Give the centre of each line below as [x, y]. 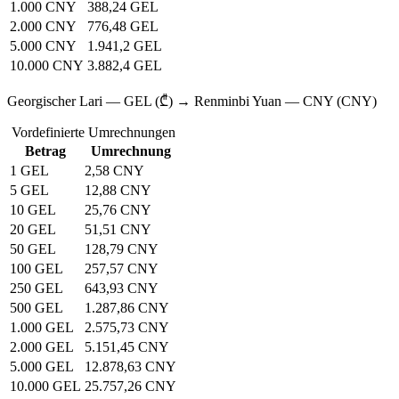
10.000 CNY [47, 66]
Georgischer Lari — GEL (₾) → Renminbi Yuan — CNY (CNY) [192, 102]
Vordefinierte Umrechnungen [93, 133]
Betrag [45, 151]
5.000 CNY [43, 46]
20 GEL [33, 230]
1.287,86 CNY [127, 308]
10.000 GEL [45, 387]
